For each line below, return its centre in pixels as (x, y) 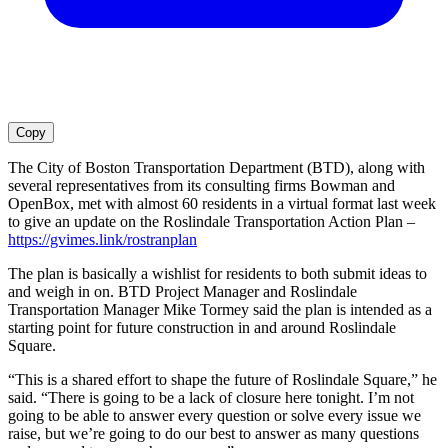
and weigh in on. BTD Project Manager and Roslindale (182, 292)
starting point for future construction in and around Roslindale (202, 328)
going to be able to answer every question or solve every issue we (214, 416)
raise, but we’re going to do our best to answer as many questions (213, 434)
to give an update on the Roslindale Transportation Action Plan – (211, 222)
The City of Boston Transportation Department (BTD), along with (216, 168)
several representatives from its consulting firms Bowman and (201, 186)
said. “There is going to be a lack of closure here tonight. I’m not (211, 398)
